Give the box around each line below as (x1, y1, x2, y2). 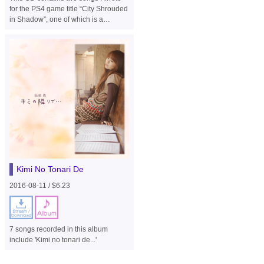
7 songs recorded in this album (9, 225, 108, 234)
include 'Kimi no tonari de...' (9, 236, 97, 245)
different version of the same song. (9, 25, 119, 34)
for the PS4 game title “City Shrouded (9, 4, 31, 13)
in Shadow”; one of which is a (9, 15, 103, 24)
